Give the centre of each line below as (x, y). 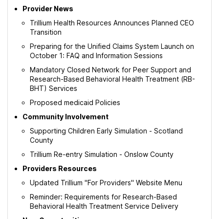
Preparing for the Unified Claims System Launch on (112, 46)
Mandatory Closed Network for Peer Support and (110, 70)
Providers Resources (60, 168)
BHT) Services (55, 88)
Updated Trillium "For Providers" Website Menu (107, 183)
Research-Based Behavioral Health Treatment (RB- (112, 79)
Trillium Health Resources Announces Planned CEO (112, 23)
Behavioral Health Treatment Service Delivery (104, 206)
